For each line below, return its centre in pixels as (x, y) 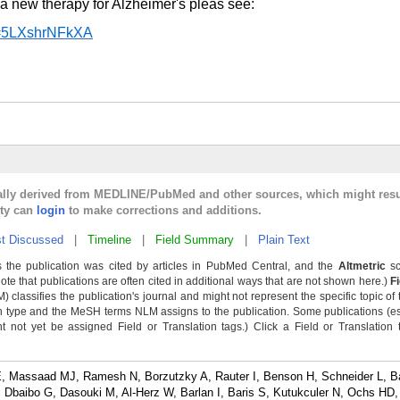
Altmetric (362, 266)
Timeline (109, 240)
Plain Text (284, 240)
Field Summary (195, 240)
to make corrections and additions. (163, 210)
